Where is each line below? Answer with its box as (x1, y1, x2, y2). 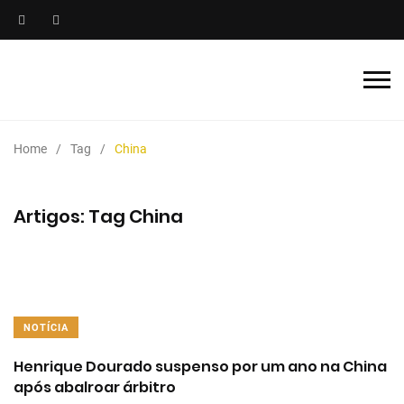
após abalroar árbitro (14, 377, 176, 398)
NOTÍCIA (23, 322, 69, 334)
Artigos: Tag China (14, 204, 183, 229)
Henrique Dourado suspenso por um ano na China (14, 356, 387, 377)
